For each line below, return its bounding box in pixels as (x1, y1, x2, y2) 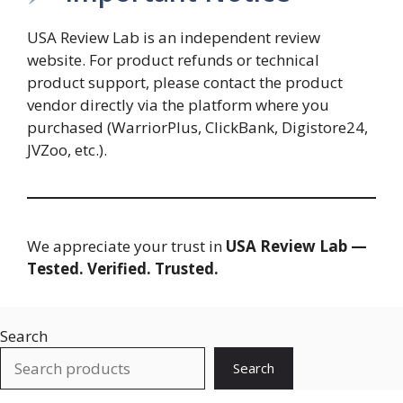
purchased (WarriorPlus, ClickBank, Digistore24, (27, 116, 368, 138)
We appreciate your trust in (27, 235, 226, 256)
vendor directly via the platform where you (27, 94, 329, 115)
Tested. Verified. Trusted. (27, 257, 219, 279)
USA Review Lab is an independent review (27, 26, 320, 48)
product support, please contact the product (27, 71, 343, 93)
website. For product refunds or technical (27, 49, 319, 70)
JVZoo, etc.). (27, 139, 107, 160)
